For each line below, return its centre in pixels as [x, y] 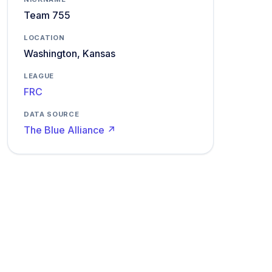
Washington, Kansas [70, 53]
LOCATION [44, 38]
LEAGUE [39, 76]
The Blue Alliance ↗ [70, 130]
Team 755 [47, 15]
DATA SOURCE [52, 114]
